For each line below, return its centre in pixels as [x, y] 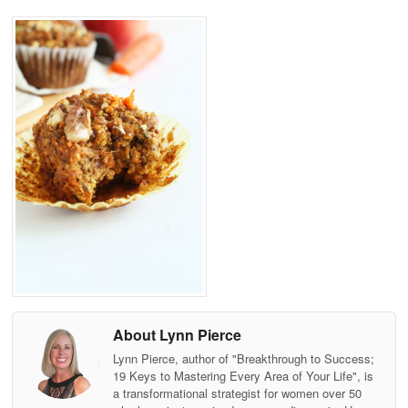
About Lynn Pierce [177, 335]
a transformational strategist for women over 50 [237, 393]
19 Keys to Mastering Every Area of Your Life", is [243, 375]
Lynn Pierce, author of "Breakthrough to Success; [244, 358]
